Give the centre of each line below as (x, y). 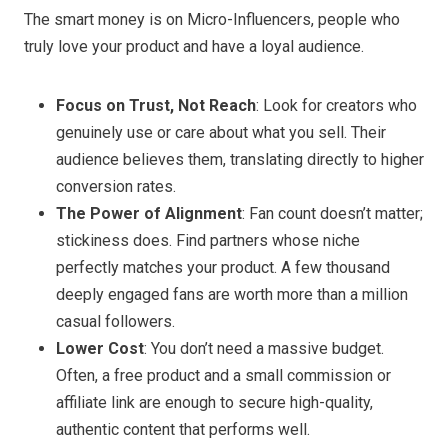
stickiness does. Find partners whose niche (208, 240)
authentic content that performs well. (183, 429)
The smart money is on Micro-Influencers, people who (212, 19)
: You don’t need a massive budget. (264, 348)
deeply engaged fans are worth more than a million (232, 294)
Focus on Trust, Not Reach (156, 105)
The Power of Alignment (149, 213)
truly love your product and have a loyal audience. (194, 46)
